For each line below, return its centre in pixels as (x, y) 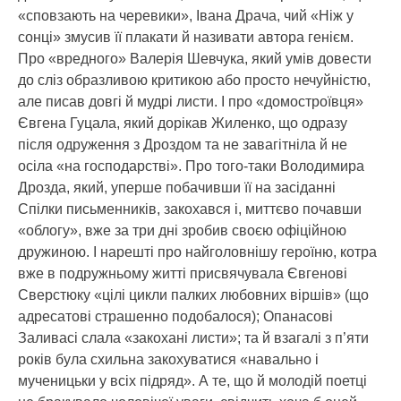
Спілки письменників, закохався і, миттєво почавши (190, 209)
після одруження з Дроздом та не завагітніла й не (183, 145)
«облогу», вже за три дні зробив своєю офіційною (182, 230)
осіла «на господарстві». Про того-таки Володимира (191, 166)
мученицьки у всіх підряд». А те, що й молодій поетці (192, 381)
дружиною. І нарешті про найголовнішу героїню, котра (197, 252)
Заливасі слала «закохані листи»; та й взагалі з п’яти (193, 338)
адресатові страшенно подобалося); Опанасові (175, 316)
